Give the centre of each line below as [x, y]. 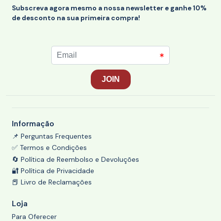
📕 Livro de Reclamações [52, 182]
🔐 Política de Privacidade [53, 170]
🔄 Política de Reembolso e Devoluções [75, 159]
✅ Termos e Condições [49, 148]
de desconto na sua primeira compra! [76, 18]
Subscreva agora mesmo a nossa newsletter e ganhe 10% [109, 8]
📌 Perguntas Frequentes [52, 136]
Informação [33, 123]
